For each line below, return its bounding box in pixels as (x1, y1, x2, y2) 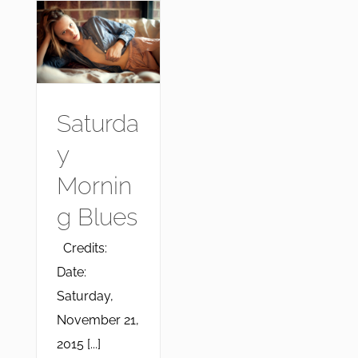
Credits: (56, 240, 107, 256)
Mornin (56, 171, 132, 200)
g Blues (56, 202, 137, 231)
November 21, (56, 312, 139, 328)
